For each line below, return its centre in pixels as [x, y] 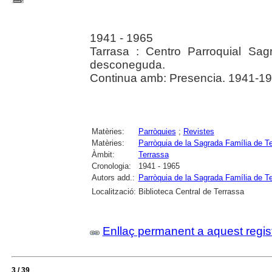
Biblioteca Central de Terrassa [191, 192]
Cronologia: [111, 166]
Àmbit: [103, 155]
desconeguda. [127, 65]
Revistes [199, 131]
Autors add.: [113, 178]
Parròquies [157, 131]
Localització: [114, 192]
